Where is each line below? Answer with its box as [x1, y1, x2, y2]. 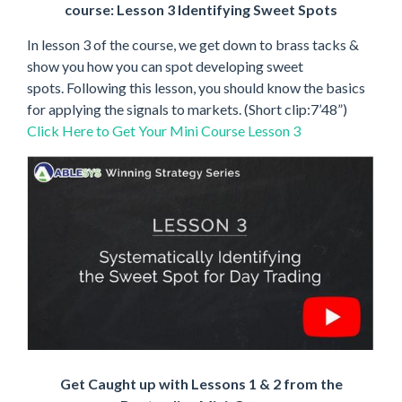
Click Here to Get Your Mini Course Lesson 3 [27, 121, 301, 139]
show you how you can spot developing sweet [27, 57, 303, 74]
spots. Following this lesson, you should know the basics [27, 78, 365, 96]
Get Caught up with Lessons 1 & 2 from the [59, 374, 343, 392]
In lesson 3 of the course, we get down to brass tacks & [27, 35, 359, 53]
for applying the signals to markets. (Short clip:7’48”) [27, 100, 347, 118]
